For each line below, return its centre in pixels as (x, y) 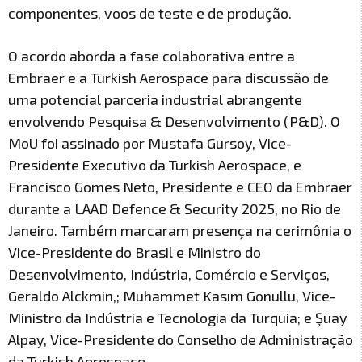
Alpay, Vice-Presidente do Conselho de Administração (181, 339)
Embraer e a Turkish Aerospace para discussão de (168, 77)
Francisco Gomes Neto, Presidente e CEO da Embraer (180, 186)
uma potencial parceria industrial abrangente (155, 99)
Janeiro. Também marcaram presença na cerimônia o (180, 230)
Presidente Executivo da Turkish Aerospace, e (155, 164)
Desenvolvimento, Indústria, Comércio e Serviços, (169, 274)
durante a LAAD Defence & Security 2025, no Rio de (175, 208)
